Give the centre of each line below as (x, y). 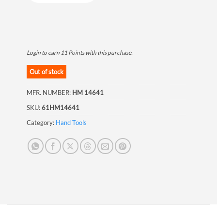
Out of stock (46, 71)
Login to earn (44, 53)
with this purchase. (108, 53)
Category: (41, 122)
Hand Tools (71, 122)
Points (76, 53)
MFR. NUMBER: (49, 92)
